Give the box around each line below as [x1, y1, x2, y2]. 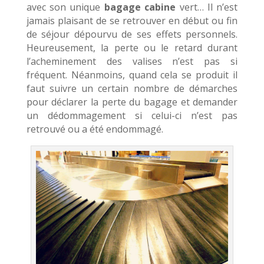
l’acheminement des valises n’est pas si [26, 55, 238, 68]
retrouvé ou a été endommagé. [26, 123, 163, 136]
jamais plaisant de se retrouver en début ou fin [26, 14, 238, 28]
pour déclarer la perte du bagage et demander [26, 95, 238, 109]
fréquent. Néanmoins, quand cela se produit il [26, 68, 238, 82]
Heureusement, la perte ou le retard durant [26, 41, 238, 55]
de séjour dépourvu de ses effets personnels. [26, 28, 238, 41]
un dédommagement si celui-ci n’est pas [26, 109, 238, 123]
